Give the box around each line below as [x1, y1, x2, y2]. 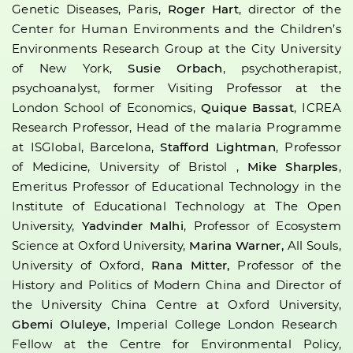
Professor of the [237, 259, 341, 272]
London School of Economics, [12, 102, 202, 114]
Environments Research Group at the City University [12, 43, 341, 55]
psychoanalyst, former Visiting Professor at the [12, 82, 341, 95]
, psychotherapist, [222, 62, 341, 75]
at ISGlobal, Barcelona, [12, 141, 161, 154]
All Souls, [287, 240, 341, 252]
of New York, [12, 62, 128, 75]
